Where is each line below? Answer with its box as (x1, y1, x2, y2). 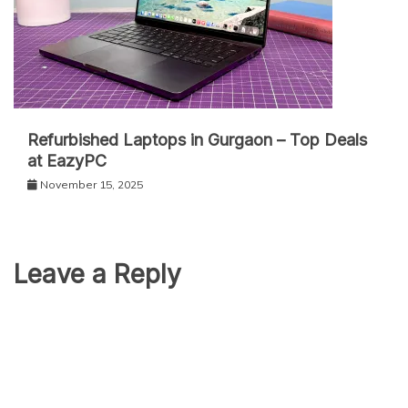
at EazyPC (27, 151, 107, 171)
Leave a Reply (14, 259, 181, 291)
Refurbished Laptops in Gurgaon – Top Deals (27, 130, 367, 150)
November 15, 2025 (40, 178, 143, 192)
